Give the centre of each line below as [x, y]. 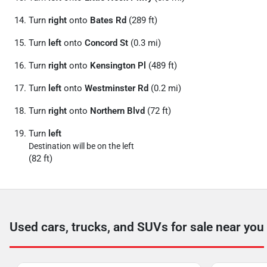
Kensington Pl [118, 66]
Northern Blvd [117, 111]
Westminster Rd [117, 88]
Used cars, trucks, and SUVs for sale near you [137, 227]
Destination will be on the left [81, 146]
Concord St [106, 43]
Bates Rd [108, 20]
